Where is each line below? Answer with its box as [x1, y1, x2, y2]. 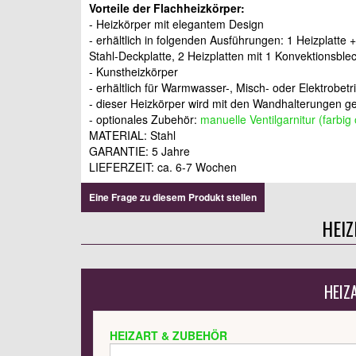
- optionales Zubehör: [89, 110, 197, 127]
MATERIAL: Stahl [89, 126, 176, 143]
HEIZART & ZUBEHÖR [110, 327, 227, 343]
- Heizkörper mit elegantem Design [89, 15, 264, 32]
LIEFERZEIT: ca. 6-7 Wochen [89, 158, 240, 175]
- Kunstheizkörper [89, 63, 178, 79]
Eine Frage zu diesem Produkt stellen [89, 189, 257, 204]
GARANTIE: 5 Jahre [89, 142, 190, 159]
